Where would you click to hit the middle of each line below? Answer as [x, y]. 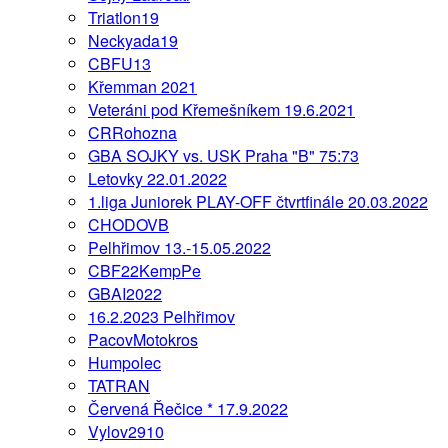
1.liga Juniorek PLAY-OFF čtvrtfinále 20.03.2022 [258, 201]
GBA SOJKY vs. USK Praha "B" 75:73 [223, 155]
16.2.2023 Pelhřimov [161, 316]
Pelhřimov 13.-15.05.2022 [179, 247]
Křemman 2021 [142, 86]
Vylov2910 [126, 431]
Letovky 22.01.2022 [157, 178]
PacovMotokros [143, 339]
